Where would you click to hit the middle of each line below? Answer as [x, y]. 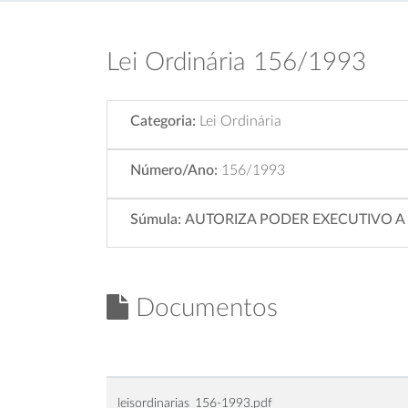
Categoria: [163, 121]
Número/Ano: [174, 170]
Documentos [203, 308]
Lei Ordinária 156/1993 [236, 62]
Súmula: [156, 219]
